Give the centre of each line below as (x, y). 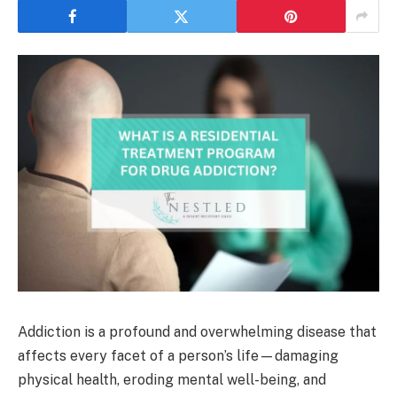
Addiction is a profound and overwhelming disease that (197, 331)
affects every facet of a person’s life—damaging (178, 355)
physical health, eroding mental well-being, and (172, 379)
